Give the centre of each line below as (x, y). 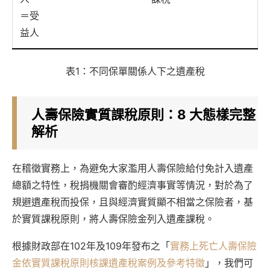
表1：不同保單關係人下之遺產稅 (135, 71)
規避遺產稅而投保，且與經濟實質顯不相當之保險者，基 (133, 202)
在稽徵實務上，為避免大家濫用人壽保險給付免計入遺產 (133, 168)
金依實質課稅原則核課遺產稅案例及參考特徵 (108, 262)
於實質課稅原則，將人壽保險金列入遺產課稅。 (113, 218)
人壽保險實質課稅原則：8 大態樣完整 (143, 114)
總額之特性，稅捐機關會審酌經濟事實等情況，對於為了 (133, 185)
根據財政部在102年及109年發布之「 (91, 246)
